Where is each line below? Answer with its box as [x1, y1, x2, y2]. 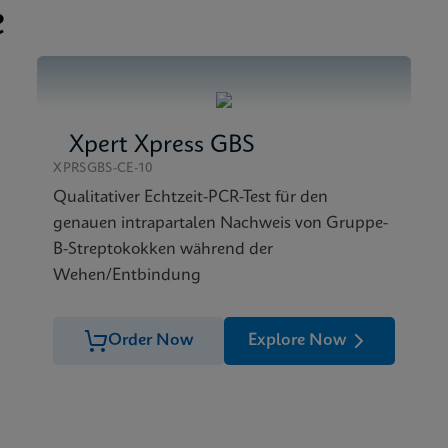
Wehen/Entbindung [53, 267, 202, 284]
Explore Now [247, 332, 347, 349]
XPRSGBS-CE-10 [53, 162, 153, 175]
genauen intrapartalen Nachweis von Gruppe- [53, 215, 389, 232]
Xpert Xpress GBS [69, 134, 256, 158]
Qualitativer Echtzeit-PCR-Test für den [53, 189, 329, 206]
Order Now [107, 332, 194, 349]
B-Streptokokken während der [53, 241, 274, 258]
